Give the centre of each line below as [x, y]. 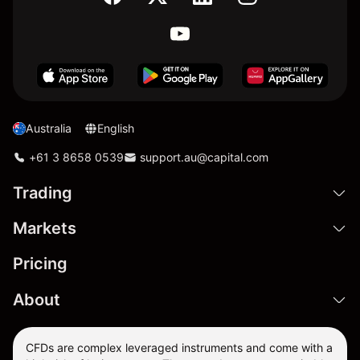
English [116, 128]
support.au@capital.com [204, 157]
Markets [45, 228]
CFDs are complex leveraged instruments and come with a [179, 348]
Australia [49, 128]
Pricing [40, 264]
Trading [43, 193]
